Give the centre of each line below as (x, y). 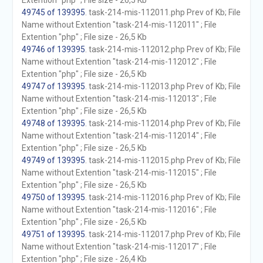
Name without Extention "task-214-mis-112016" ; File (119, 210)
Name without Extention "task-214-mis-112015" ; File (119, 173)
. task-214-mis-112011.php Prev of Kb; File (163, 12)
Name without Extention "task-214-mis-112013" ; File (119, 99)
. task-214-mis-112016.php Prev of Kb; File (163, 197)
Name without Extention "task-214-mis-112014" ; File (119, 136)
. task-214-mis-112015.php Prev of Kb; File (163, 160)
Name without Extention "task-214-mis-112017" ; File (119, 247)
